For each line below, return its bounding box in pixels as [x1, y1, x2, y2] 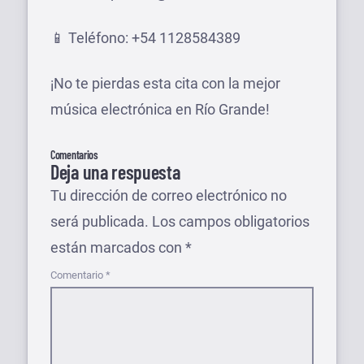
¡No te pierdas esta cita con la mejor [50, 74, 280, 92]
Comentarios [50, 147, 98, 162]
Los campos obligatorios [152, 212, 310, 230]
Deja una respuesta [50, 159, 180, 184]
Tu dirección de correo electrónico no [50, 186, 287, 204]
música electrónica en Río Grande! [50, 100, 270, 118]
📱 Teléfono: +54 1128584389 [50, 28, 244, 46]
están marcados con [50, 238, 185, 256]
